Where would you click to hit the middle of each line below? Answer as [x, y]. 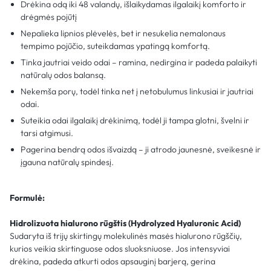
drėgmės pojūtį [49, 17]
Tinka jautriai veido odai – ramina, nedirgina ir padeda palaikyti [139, 62]
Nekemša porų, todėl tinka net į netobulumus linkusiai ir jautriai [137, 91]
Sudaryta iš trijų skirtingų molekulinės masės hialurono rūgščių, [126, 236]
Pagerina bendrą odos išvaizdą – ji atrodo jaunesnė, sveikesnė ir [141, 149]
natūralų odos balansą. [64, 75]
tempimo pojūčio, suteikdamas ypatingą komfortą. [116, 46]
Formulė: [27, 198]
